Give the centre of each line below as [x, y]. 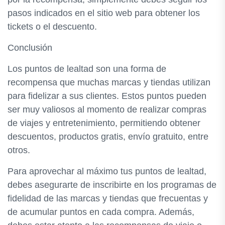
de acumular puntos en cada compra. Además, [101, 212]
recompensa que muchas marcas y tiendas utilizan [109, 82]
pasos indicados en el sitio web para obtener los [104, 13]
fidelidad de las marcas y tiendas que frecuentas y [108, 198]
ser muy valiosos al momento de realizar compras [107, 109]
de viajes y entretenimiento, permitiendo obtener [104, 123]
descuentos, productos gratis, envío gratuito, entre [108, 137]
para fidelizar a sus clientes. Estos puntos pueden [107, 96]
